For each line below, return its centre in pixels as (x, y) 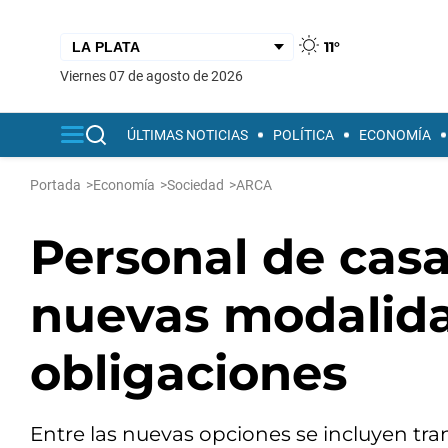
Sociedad (195, 185)
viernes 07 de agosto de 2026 (156, 75)
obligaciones (188, 373)
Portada (55, 185)
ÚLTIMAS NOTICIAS (187, 135)
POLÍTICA (303, 135)
